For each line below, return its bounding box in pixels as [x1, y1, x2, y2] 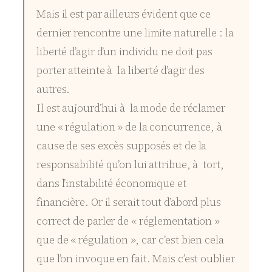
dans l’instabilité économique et [36, 175, 186, 191]
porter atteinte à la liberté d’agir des [36, 63, 205, 78]
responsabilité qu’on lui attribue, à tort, [36, 157, 224, 172]
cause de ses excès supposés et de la [36, 138, 207, 153]
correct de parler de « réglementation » [36, 213, 220, 228]
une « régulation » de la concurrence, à [36, 119, 225, 134]
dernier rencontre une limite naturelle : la [36, 25, 234, 40]
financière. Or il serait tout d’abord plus [36, 194, 221, 209]
